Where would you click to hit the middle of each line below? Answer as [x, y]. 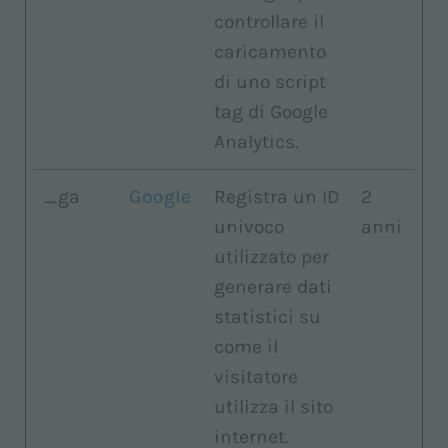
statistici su [267, 316]
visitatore [256, 376]
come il [246, 346]
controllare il [269, 21]
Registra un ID [277, 196]
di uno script [270, 81]
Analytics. [256, 141]
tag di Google [271, 111]
